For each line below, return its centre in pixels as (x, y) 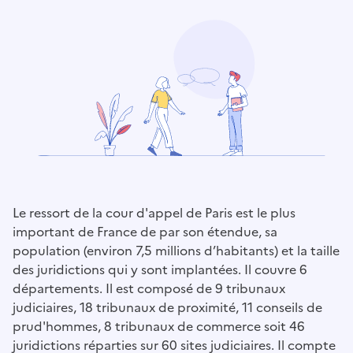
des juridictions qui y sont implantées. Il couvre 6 (160, 270)
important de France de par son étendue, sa (145, 232)
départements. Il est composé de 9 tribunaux (149, 289)
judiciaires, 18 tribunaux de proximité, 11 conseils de (167, 308)
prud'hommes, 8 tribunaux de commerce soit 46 (159, 327)
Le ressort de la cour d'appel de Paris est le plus (154, 213)
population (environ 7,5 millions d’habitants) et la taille (176, 251)
